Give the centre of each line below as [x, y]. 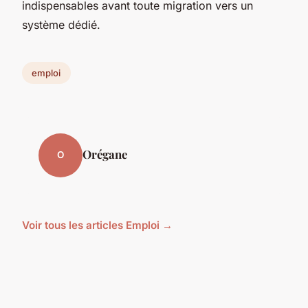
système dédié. [61, 25]
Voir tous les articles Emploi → [97, 225]
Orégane [105, 154]
